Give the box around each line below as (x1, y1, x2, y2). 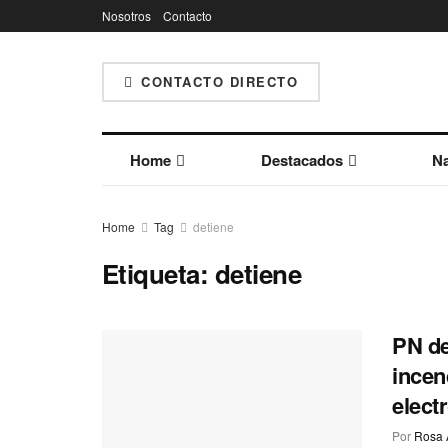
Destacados (260, 149, 343, 171)
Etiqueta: (102, 255, 215, 292)
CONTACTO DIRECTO (135, 72, 298, 91)
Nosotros (102, 7, 151, 24)
